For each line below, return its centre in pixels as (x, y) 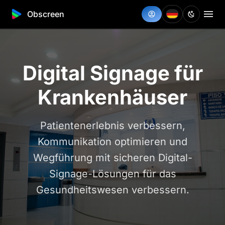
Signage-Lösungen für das (113, 174)
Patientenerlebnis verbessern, (113, 126)
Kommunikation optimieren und (113, 142)
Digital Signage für (113, 73)
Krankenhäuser (113, 97)
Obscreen (45, 14)
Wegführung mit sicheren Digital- (113, 158)
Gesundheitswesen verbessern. (113, 190)
